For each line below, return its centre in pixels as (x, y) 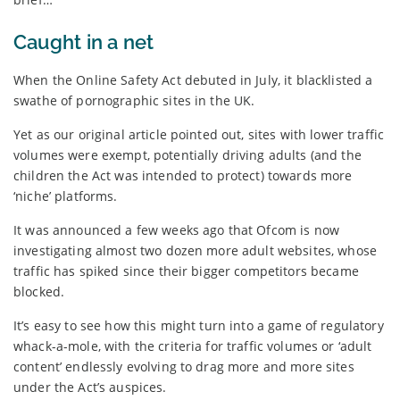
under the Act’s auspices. (90, 387)
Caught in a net (84, 42)
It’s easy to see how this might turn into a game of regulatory (199, 325)
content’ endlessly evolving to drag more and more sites (184, 366)
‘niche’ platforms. (66, 196)
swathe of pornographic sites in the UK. (134, 100)
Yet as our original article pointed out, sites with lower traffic (199, 134)
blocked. (39, 291)
